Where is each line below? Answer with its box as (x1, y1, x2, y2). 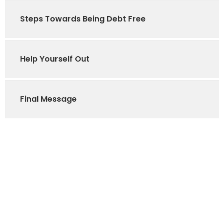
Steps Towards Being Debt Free (20, 13, 146, 25)
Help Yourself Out (20, 53, 89, 65)
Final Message (20, 93, 77, 105)
